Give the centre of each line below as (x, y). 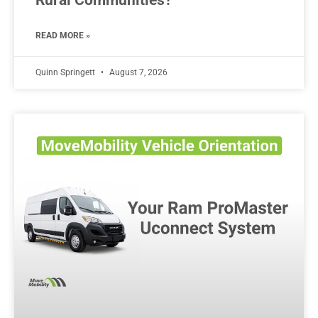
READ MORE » (63, 35)
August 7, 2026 (137, 72)
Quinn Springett (66, 72)
